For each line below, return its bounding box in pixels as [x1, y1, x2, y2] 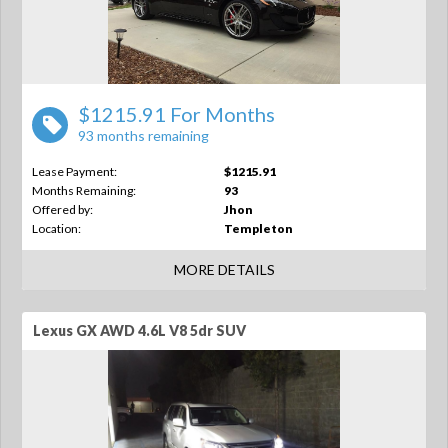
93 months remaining [78, 127, 209, 144]
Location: [32, 221, 81, 236]
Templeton [224, 221, 293, 236]
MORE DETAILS [173, 261, 275, 278]
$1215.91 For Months [78, 102, 275, 126]
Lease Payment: [32, 164, 117, 179]
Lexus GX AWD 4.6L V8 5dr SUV [33, 322, 246, 339]
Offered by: [32, 202, 93, 217]
